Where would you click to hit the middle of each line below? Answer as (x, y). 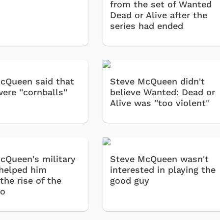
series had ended (147, 26)
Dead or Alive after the (159, 15)
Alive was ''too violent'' (160, 103)
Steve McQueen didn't (158, 82)
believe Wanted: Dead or (163, 92)
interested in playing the (163, 169)
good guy (130, 180)
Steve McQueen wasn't (160, 159)
